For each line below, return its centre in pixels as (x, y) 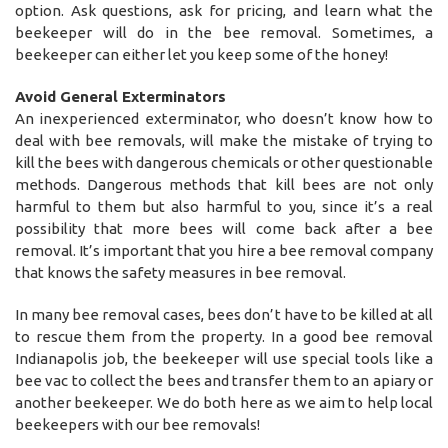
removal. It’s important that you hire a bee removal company (224, 250)
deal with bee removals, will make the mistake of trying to (224, 140)
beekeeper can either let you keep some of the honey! (201, 54)
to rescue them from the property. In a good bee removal (224, 336)
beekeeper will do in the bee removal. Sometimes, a (224, 32)
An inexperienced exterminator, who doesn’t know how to (224, 118)
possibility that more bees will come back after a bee (224, 228)
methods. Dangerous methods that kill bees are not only (224, 184)
